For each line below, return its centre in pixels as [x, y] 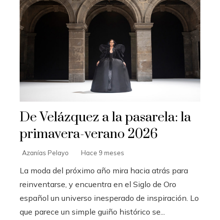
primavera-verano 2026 [89, 134]
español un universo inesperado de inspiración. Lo [109, 198]
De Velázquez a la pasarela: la [105, 118]
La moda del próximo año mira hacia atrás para [104, 171]
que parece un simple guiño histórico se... [92, 212]
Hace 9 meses [103, 153]
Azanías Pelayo [45, 153]
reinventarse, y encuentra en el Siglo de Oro [98, 184]
